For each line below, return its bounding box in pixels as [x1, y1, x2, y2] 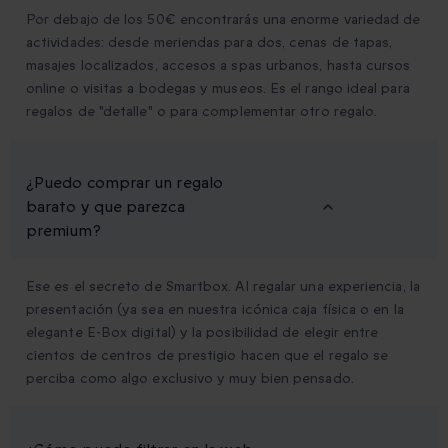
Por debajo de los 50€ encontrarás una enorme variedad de [26, 10, 421, 30]
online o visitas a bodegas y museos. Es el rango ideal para [26, 79, 410, 99]
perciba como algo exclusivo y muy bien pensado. [26, 369, 354, 389]
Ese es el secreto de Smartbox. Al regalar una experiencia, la [26, 277, 420, 297]
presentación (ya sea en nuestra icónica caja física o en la [26, 300, 404, 320]
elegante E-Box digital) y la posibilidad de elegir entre [26, 323, 379, 343]
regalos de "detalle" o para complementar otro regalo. [26, 102, 378, 122]
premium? [26, 220, 101, 243]
